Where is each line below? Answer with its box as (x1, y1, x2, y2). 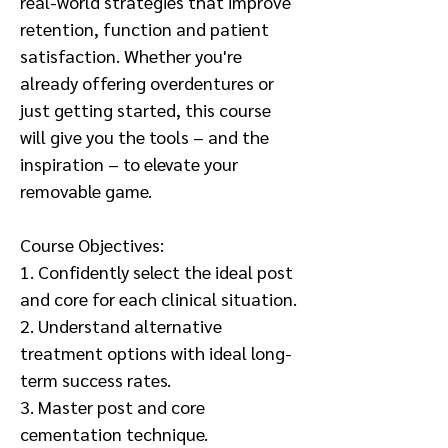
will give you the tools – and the (20, 125, 269, 148)
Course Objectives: (20, 233, 164, 256)
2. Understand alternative (20, 314, 222, 337)
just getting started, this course (20, 98, 271, 121)
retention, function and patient (20, 17, 269, 40)
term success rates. (20, 368, 171, 391)
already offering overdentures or (20, 71, 274, 94)
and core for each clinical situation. (20, 287, 297, 310)
